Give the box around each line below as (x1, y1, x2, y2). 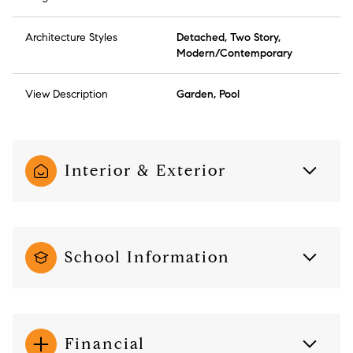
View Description (25, 87, 108, 102)
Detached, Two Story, (176, 31, 281, 45)
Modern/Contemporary (176, 46, 292, 61)
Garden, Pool (176, 87, 240, 102)
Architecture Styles (25, 31, 117, 45)
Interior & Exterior (65, 161, 226, 181)
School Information (65, 247, 230, 268)
